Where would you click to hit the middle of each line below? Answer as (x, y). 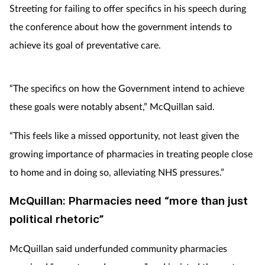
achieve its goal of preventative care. (85, 44)
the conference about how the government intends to (121, 26)
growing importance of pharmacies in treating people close (131, 153)
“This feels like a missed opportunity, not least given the (124, 135)
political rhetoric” (58, 219)
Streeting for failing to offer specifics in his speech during (128, 8)
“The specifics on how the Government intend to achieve (127, 88)
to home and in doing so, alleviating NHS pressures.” (117, 172)
